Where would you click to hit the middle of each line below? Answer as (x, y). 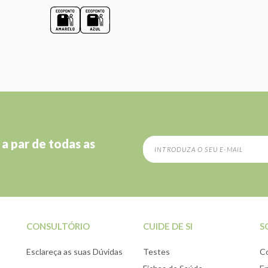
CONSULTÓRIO (58, 226)
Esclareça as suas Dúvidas (74, 252)
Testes (156, 252)
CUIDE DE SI (168, 226)
